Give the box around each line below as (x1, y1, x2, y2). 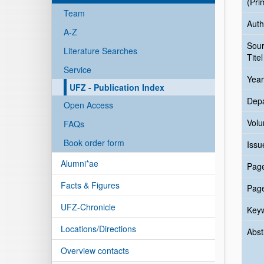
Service (64, 64, 91, 75)
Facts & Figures (61, 179, 120, 191)
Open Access (64, 99, 113, 111)
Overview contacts (61, 245, 129, 256)
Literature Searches (64, 45, 137, 57)
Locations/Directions (61, 223, 136, 235)
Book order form (64, 137, 124, 148)
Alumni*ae (61, 157, 98, 169)
